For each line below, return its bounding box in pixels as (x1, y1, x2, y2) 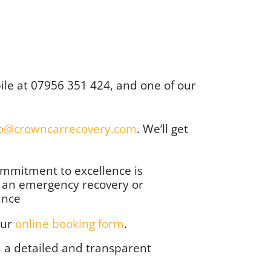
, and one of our (110, 77, 196, 93)
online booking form (15, 215, 124, 231)
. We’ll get (137, 120, 188, 136)
